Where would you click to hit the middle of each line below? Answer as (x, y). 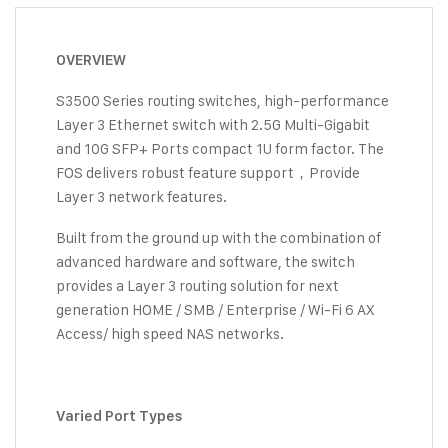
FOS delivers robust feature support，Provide (208, 173)
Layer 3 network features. (141, 197)
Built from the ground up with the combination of (218, 238)
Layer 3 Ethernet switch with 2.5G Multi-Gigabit (213, 125)
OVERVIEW (91, 60)
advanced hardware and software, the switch (205, 262)
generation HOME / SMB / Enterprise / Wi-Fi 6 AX (215, 310)
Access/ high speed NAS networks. (170, 334)
